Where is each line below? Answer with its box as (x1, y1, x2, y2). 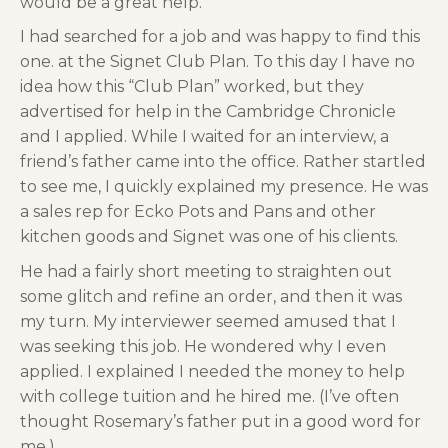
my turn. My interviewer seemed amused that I (20, 311, 396, 331)
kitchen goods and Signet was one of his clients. (20, 227, 398, 247)
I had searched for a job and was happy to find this (20, 27, 420, 47)
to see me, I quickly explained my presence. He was (20, 177, 428, 197)
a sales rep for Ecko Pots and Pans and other (20, 202, 376, 222)
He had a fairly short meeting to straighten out (20, 261, 392, 281)
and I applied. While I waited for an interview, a (20, 127, 389, 147)
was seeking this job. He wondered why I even (20, 336, 386, 356)
